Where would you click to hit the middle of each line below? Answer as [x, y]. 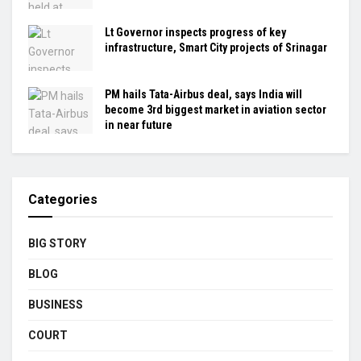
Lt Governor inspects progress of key [195, 33]
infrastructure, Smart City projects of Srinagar [216, 48]
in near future [139, 125]
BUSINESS [56, 305]
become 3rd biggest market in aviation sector [216, 110]
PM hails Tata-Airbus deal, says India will [203, 95]
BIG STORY [57, 244]
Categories [63, 200]
